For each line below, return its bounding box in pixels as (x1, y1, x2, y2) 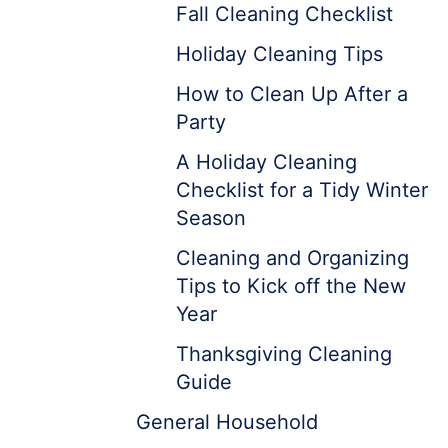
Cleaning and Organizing (176, 246, 409, 270)
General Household (136, 410, 318, 434)
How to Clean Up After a (176, 82, 408, 106)
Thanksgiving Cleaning (176, 342, 392, 366)
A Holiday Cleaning (176, 150, 357, 174)
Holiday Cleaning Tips (176, 42, 383, 66)
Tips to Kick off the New (176, 274, 406, 298)
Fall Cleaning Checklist (176, 2, 393, 26)
